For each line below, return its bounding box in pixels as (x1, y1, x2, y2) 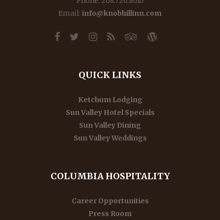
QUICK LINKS (79, 69, 141, 81)
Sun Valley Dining (79, 120, 141, 130)
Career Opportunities (71, 196, 149, 205)
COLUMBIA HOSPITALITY (50, 170, 170, 182)
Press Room (88, 209, 132, 218)
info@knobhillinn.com (82, 8, 162, 18)
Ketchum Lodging (78, 95, 142, 104)
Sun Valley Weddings (73, 133, 147, 142)
